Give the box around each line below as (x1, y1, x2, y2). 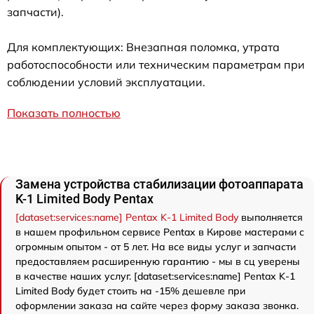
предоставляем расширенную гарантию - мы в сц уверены (15, 254, 300, 268)
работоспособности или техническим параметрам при (7, 57, 305, 71)
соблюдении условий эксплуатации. (7, 74, 205, 89)
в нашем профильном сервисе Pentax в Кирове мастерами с (15, 225, 304, 238)
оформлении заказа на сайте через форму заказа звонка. (15, 299, 299, 312)
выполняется (238, 210, 303, 224)
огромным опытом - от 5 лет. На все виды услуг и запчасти (15, 240, 296, 253)
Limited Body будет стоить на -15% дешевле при (15, 284, 245, 297)
